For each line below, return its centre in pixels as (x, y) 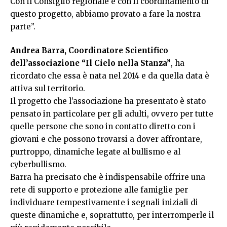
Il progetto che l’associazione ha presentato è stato (108, 101)
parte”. (23, 26)
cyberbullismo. (38, 165)
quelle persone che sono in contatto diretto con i (103, 127)
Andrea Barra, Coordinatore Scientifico (89, 51)
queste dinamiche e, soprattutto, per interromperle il (112, 215)
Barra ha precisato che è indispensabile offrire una (108, 177)
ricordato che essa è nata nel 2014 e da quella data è (110, 76)
